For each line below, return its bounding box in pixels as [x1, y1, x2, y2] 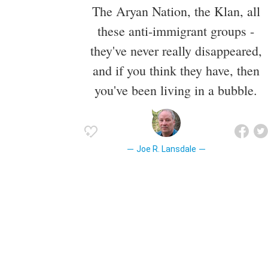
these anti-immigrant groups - [98, 22, 254, 39]
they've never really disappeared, [90, 41, 262, 59]
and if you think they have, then [92, 61, 260, 79]
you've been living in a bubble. [95, 81, 257, 99]
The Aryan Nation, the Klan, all [92, 2, 260, 20]
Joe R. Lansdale [136, 144, 196, 154]
